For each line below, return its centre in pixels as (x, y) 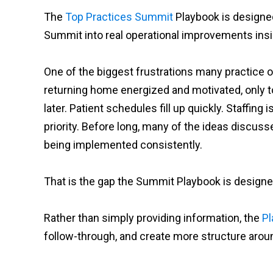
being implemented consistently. (123, 145)
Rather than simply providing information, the (153, 218)
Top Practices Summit (119, 17)
